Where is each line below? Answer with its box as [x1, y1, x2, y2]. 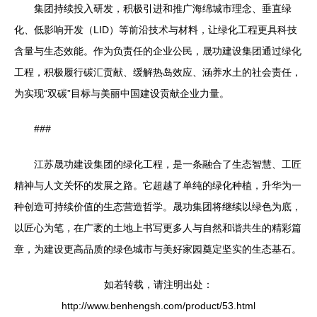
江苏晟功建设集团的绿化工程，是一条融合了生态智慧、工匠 [34, 158, 301, 171]
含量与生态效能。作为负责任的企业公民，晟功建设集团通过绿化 [14, 45, 301, 57]
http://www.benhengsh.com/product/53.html [62, 300, 255, 312]
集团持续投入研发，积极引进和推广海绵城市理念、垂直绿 [34, 3, 292, 15]
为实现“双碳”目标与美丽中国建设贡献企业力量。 [14, 88, 229, 100]
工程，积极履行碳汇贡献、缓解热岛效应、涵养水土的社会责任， [14, 67, 301, 79]
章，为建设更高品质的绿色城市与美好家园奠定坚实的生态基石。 [14, 243, 301, 255]
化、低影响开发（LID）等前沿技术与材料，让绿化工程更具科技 [14, 24, 297, 36]
